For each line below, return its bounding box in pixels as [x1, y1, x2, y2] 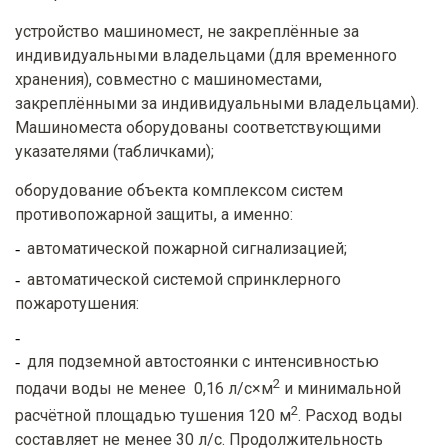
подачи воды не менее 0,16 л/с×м [15, 378, 273, 398]
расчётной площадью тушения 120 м [15, 406, 291, 426]
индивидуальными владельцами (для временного [15, 45, 397, 65]
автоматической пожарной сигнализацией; [27, 238, 347, 258]
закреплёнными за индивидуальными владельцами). [15, 93, 419, 113]
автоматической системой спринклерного [27, 269, 341, 289]
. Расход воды [298, 406, 403, 426]
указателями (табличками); [15, 141, 214, 161]
